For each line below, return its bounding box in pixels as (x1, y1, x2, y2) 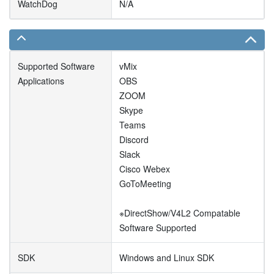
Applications (18, 74, 64, 87)
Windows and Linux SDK (119, 251, 214, 264)
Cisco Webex (119, 162, 170, 175)
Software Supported (119, 221, 196, 234)
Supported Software (18, 59, 95, 72)
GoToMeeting (119, 177, 171, 190)
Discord (119, 133, 149, 146)
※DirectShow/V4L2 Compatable (119, 206, 240, 219)
